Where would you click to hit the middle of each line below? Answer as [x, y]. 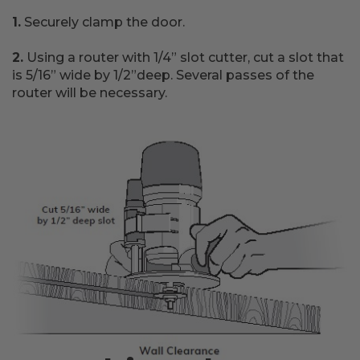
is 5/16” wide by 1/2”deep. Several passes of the [163, 75]
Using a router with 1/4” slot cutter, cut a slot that [184, 57]
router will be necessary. [91, 93]
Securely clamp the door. [103, 22]
